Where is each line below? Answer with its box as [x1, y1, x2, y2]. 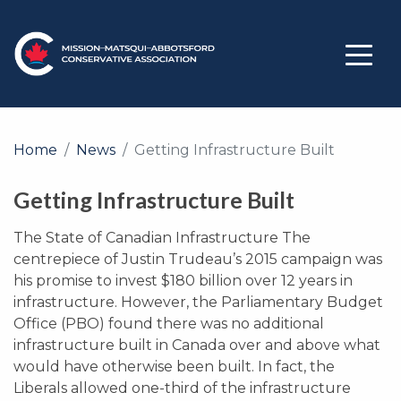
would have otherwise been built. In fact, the [13, 358, 335, 375]
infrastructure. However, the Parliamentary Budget [13, 294, 383, 311]
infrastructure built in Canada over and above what [13, 337, 380, 354]
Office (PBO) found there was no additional [13, 315, 324, 332]
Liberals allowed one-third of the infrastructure [13, 380, 351, 397]
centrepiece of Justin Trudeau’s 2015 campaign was [13, 251, 382, 268]
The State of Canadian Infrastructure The [13, 229, 311, 246]
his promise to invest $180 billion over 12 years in [13, 272, 353, 289]
